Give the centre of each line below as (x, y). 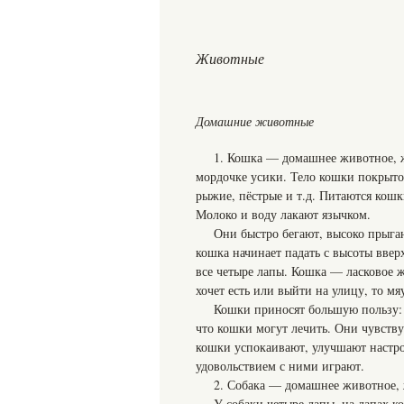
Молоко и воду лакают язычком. (283, 214)
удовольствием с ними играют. (280, 366)
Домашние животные (255, 121)
